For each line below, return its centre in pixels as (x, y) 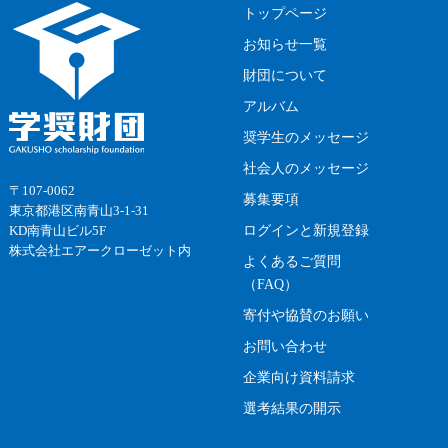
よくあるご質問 (292, 261)
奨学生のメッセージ (306, 137)
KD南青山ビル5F (57, 231)
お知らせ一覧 (285, 44)
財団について (285, 75)
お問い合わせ (285, 346)
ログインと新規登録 (306, 230)
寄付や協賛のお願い (306, 315)
